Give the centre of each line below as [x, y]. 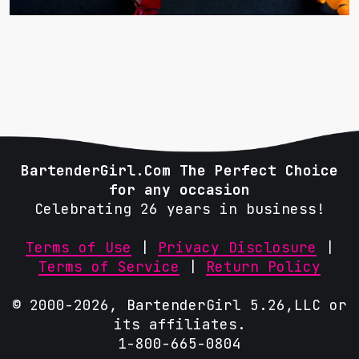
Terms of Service [109, 266]
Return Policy [263, 266]
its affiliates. [179, 324]
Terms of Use [78, 247]
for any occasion [179, 189]
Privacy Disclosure [237, 247]
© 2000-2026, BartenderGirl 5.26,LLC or [179, 305]
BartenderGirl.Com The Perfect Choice [179, 170]
